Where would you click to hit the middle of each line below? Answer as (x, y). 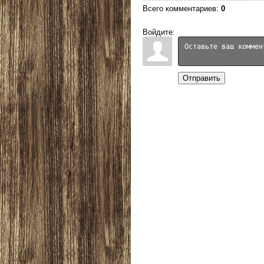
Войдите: (159, 32)
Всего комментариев (179, 9)
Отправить (202, 78)
